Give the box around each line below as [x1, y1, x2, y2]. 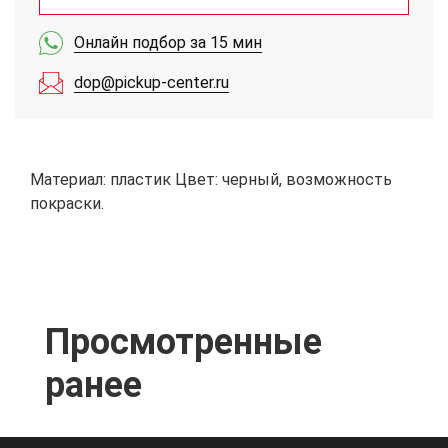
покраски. [30, 194, 104, 213]
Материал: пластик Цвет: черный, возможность [30, 170, 392, 189]
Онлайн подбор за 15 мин [74, 33, 262, 52]
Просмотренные [45, 321, 322, 363]
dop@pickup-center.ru [74, 73, 229, 92]
